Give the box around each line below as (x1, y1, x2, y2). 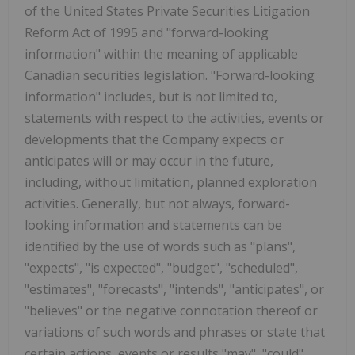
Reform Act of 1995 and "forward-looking (25, 24, 269, 42)
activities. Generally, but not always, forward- (25, 195, 290, 213)
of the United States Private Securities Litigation (25, 2, 310, 21)
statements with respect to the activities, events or (25, 109, 324, 128)
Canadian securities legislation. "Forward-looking (25, 67, 315, 85)
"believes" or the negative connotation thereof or (25, 302, 318, 320)
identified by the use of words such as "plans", (25, 238, 296, 256)
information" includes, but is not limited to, (25, 88, 277, 106)
